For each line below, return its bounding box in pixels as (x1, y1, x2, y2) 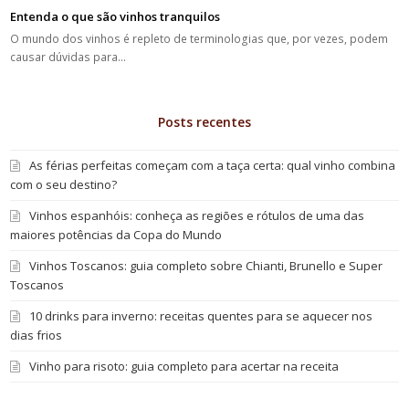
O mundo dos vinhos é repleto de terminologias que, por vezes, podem (10, 30, 389, 47)
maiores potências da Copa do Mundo (10, 225, 223, 243)
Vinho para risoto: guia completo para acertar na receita (29, 357, 340, 374)
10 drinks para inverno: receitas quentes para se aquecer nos (29, 307, 373, 324)
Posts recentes (158, 112, 251, 131)
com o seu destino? (10, 175, 118, 193)
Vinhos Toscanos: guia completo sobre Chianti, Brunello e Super (29, 257, 383, 274)
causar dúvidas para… (10, 48, 127, 65)
